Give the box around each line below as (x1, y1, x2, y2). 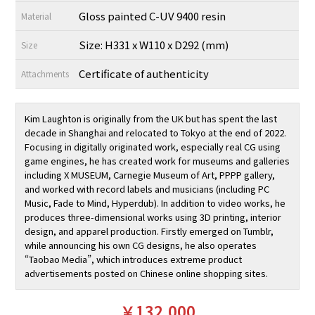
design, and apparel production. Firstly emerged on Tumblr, (25, 224, 274, 238)
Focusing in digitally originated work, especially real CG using (25, 140, 281, 153)
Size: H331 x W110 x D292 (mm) (79, 37, 229, 52)
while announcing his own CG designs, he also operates (25, 238, 257, 252)
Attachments (21, 67, 70, 79)
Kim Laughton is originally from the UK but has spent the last (25, 112, 278, 125)
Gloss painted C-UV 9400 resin (79, 8, 226, 23)
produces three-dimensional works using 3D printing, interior (25, 210, 282, 224)
